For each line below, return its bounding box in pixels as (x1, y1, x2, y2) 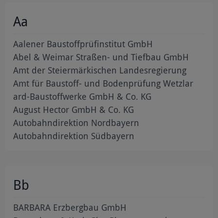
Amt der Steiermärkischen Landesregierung (13, 64, 187, 76)
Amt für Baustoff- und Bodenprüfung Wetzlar (13, 77, 194, 89)
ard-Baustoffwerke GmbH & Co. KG (13, 90, 152, 102)
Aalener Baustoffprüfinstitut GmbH (13, 37, 153, 50)
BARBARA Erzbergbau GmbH (13, 201, 127, 213)
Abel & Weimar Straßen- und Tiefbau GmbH (13, 51, 189, 63)
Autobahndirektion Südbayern (13, 129, 135, 142)
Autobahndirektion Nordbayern (13, 116, 140, 128)
